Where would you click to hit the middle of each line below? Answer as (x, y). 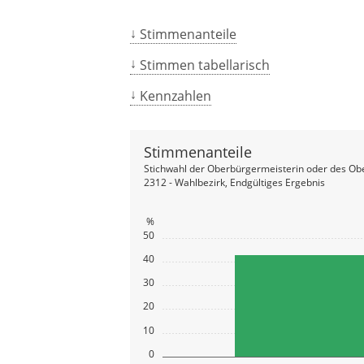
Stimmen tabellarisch (205, 65)
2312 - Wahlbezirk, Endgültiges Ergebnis (234, 182)
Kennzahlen (175, 95)
